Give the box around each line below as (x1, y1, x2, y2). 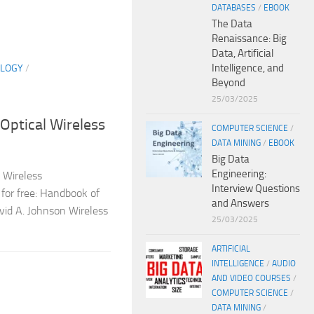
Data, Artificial (212, 46, 273, 60)
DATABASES (212, 2, 256, 13)
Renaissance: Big (212, 32, 287, 45)
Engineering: (212, 167, 266, 180)
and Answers (212, 196, 269, 210)
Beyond (212, 76, 245, 89)
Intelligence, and (212, 61, 284, 74)
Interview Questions (212, 182, 300, 195)
